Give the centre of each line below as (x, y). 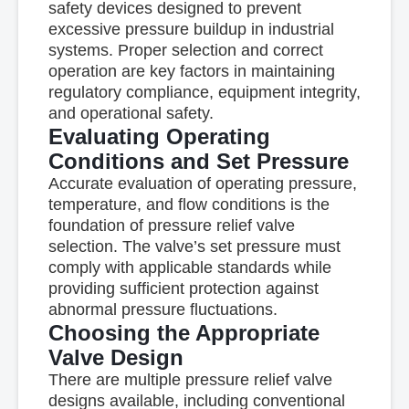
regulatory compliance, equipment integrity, (204, 92)
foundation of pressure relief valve (171, 225)
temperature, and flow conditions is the (189, 204)
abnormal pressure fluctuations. (163, 309)
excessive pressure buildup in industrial (191, 29)
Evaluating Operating (159, 136)
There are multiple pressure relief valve (190, 380)
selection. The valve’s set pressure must (194, 246)
